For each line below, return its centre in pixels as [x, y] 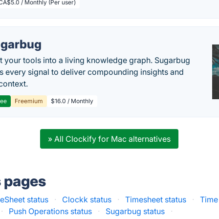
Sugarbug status [135, 211]
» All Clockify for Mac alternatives [109, 139]
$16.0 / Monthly [72, 101]
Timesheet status [156, 199]
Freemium [29, 101]
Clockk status [87, 199]
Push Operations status [51, 211]
